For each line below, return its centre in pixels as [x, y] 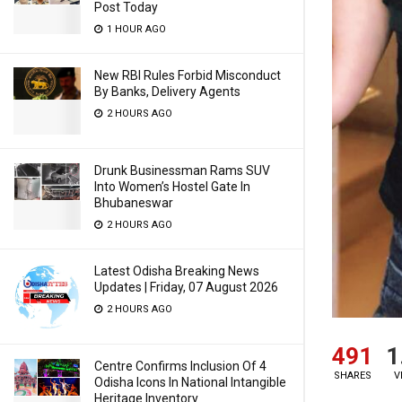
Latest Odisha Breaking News [177, 271]
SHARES [352, 376]
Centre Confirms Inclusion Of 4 [180, 366]
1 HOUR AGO [135, 29]
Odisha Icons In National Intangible [190, 382]
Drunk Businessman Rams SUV [182, 170]
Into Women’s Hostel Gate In [172, 187]
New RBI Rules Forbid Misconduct [188, 75]
